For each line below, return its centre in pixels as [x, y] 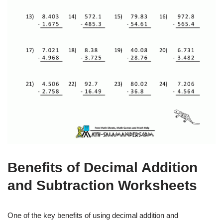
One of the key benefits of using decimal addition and [93, 215]
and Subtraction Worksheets [102, 185]
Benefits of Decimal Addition [103, 167]
